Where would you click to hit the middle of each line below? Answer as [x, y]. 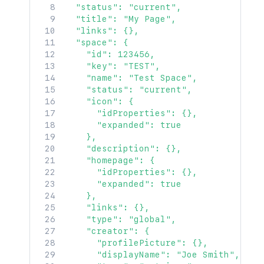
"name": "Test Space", [131, 78]
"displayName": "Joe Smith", [152, 255]
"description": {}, [123, 148]
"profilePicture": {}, [136, 243]
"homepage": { [110, 160]
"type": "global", [121, 219]
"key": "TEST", [113, 66]
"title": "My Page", [121, 19]
